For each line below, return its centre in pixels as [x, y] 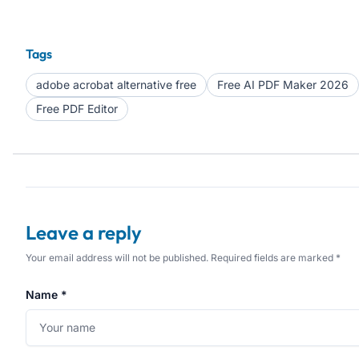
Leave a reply [84, 233]
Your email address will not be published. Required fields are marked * [183, 258]
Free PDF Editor [77, 109]
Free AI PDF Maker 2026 [283, 85]
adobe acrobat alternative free [116, 85]
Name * [46, 295]
